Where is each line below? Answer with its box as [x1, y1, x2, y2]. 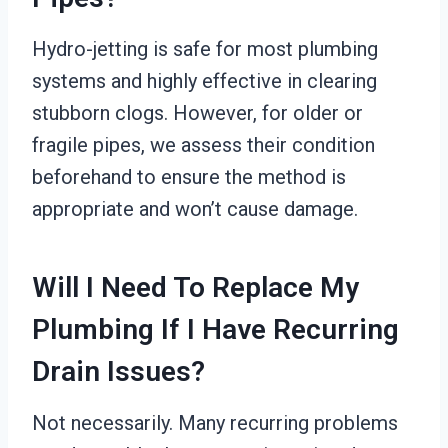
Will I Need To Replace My [32, 271, 359, 304]
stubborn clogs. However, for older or [32, 101, 363, 125]
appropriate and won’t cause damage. [32, 197, 358, 221]
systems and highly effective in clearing [32, 69, 377, 93]
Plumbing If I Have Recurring [32, 313, 399, 346]
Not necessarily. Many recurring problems [32, 411, 398, 435]
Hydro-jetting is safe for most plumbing [32, 37, 378, 61]
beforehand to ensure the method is [32, 165, 346, 189]
